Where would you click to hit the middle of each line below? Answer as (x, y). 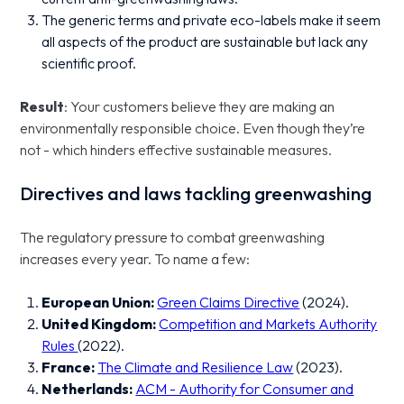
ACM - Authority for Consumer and (245, 389)
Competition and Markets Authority (268, 324)
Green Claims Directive (229, 302)
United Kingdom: (99, 324)
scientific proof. (91, 63)
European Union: (100, 302)
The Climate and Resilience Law (196, 367)
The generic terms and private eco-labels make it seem (211, 20)
